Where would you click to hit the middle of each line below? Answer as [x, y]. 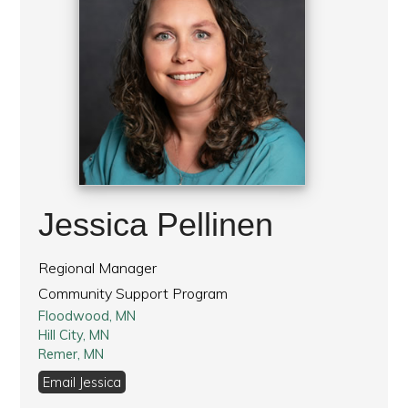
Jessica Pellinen [156, 224]
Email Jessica [82, 382]
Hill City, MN [74, 334]
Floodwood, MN [87, 315]
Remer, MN [71, 353]
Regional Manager [98, 267]
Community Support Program [133, 293]
